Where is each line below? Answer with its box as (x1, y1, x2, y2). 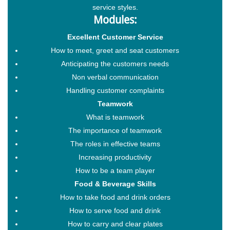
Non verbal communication (71, 72, 159, 81)
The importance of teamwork (68, 126, 162, 135)
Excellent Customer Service (67, 32, 163, 41)
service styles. (92, 3, 138, 11)
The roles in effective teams (70, 139, 160, 148)
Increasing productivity (79, 152, 151, 161)
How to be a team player (75, 166, 155, 175)
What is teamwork (86, 112, 144, 121)
